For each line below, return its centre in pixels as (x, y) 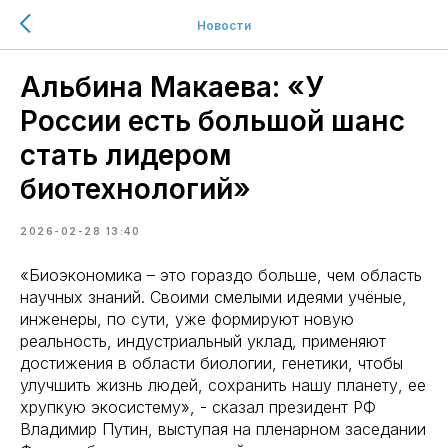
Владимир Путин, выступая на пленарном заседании (223, 429)
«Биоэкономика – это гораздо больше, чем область (221, 275)
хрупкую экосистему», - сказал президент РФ (198, 407)
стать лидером (126, 155)
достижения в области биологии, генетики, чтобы (211, 363)
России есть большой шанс (212, 121)
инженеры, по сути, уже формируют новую (187, 319)
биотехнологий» (135, 189)
